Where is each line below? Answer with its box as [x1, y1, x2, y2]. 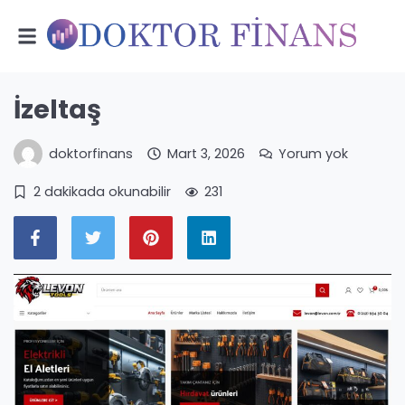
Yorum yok [278, 144, 349, 163]
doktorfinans [49, 144, 134, 163]
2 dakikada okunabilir [33, 183, 171, 201]
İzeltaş [14, 91, 101, 127]
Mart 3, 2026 [166, 144, 245, 163]
